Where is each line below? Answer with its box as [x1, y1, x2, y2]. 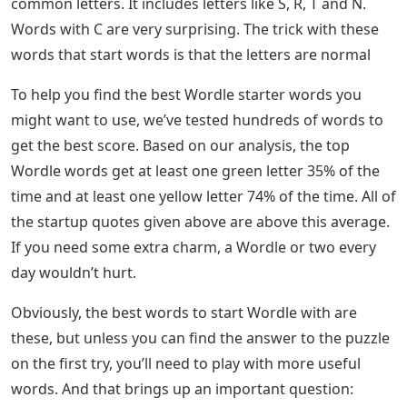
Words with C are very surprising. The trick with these [11, 19, 379, 40]
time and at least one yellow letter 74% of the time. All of [11, 186, 396, 207]
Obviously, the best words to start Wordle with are [11, 303, 357, 323]
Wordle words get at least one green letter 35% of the [11, 161, 380, 182]
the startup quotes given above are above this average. [11, 212, 390, 233]
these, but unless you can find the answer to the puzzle [11, 328, 390, 349]
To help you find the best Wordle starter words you [11, 84, 362, 105]
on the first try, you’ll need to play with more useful [11, 353, 361, 374]
